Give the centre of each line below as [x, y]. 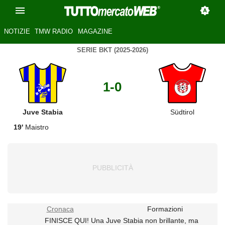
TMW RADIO [54, 32]
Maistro [36, 127]
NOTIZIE [17, 32]
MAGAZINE [95, 32]
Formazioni [165, 209]
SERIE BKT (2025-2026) [113, 50]
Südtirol [183, 112]
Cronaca [60, 209]
